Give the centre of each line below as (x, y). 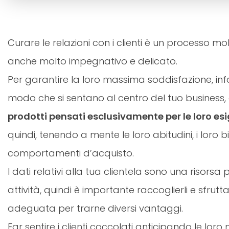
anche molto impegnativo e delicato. (93, 61)
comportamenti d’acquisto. (71, 153)
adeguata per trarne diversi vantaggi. (95, 209)
